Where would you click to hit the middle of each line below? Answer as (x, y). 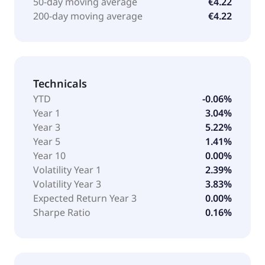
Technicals (60, 83)
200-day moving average (88, 16)
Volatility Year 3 (67, 184)
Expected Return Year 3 (85, 198)
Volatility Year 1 (67, 169)
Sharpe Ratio (62, 212)
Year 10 (49, 155)
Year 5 (47, 141)
